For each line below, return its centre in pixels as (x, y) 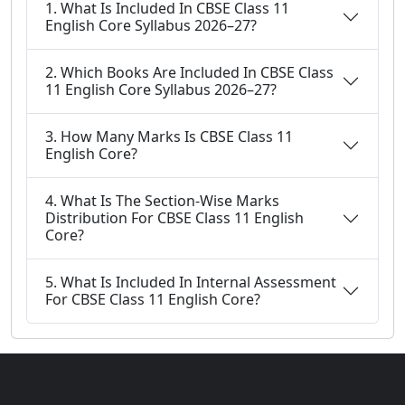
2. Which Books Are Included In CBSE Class (189, 72)
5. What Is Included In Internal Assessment (191, 282)
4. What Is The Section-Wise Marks (162, 201)
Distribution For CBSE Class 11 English (174, 218)
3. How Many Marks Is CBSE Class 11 (169, 137)
